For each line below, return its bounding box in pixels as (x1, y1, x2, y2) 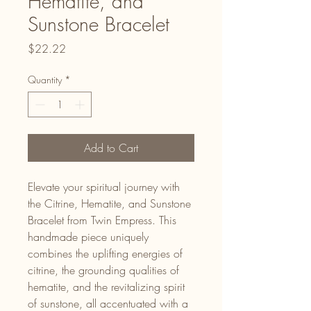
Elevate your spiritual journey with (28, 179, 180, 195)
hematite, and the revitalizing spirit (28, 279, 185, 295)
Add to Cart (84, 140, 138, 156)
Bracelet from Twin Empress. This (28, 212, 176, 228)
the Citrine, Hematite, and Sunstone (28, 196, 191, 212)
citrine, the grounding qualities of (28, 262, 179, 278)
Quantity (28, 73, 62, 87)
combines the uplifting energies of (28, 246, 183, 262)
